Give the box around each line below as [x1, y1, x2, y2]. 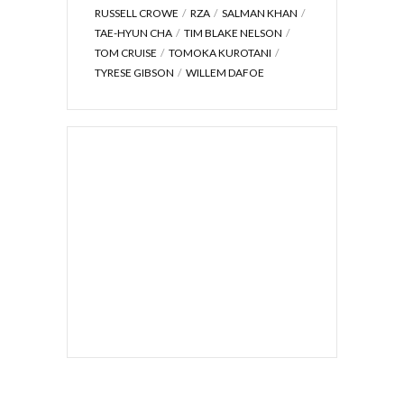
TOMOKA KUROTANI [169, 46, 271, 60]
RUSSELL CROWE [95, 6, 179, 21]
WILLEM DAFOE [186, 66, 264, 80]
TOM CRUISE [95, 46, 157, 60]
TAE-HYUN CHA [95, 26, 172, 41]
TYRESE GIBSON [95, 66, 174, 80]
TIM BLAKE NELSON [184, 26, 282, 41]
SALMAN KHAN [222, 6, 298, 21]
